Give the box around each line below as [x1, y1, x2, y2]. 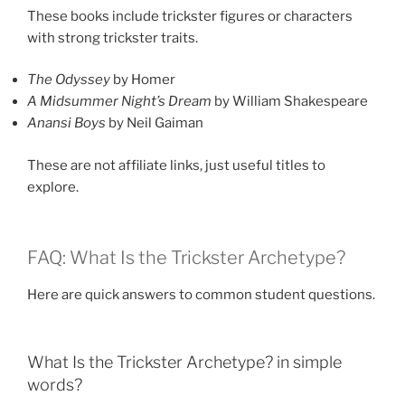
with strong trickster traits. [27, 29, 198, 46]
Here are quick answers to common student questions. [27, 287, 375, 304]
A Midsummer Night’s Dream [27, 93, 212, 110]
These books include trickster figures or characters [27, 7, 353, 24]
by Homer [110, 71, 175, 89]
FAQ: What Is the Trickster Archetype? [27, 247, 345, 269]
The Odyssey [27, 71, 110, 89]
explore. [27, 178, 79, 195]
